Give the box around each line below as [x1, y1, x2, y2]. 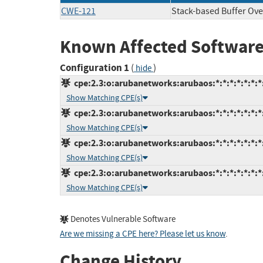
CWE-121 [61, 5, 96, 17]
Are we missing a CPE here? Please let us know [60, 228, 225, 240]
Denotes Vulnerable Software [69, 214, 176, 225]
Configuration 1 [60, 61, 129, 75]
